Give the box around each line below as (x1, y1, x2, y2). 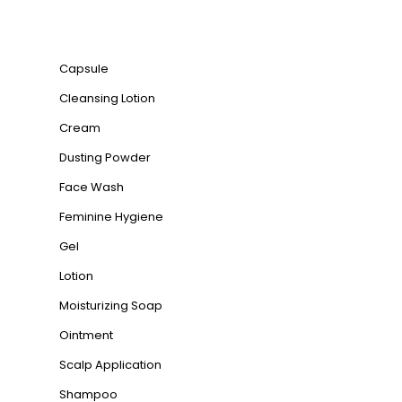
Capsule (59, 60, 109, 77)
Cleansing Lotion (59, 90, 155, 107)
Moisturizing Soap (59, 297, 162, 314)
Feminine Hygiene (59, 208, 163, 225)
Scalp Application (59, 356, 162, 373)
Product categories (48, 10, 214, 30)
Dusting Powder (59, 149, 151, 166)
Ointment (59, 327, 113, 344)
